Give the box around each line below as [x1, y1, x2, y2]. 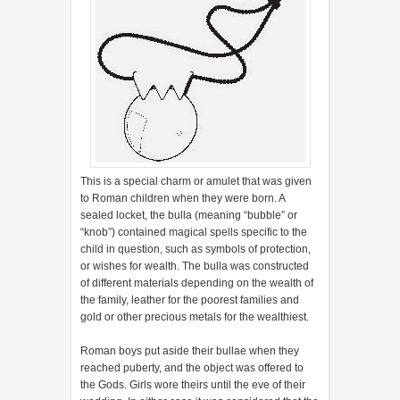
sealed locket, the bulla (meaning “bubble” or [80, 208, 297, 221]
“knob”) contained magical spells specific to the [80, 225, 307, 238]
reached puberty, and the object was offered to [80, 361, 304, 374]
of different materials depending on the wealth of [80, 276, 313, 289]
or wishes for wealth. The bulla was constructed [80, 259, 309, 272]
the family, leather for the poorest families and [80, 293, 299, 306]
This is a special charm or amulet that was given [80, 174, 312, 187]
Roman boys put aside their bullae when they [80, 344, 299, 357]
